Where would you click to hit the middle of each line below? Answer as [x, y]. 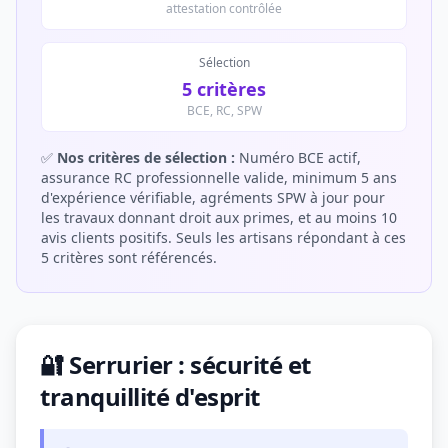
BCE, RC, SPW [224, 110]
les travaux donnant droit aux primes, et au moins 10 [219, 217]
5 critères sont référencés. [129, 257]
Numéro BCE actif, [298, 157]
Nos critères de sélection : [146, 157]
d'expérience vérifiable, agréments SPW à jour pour [213, 197]
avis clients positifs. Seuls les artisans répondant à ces [223, 237]
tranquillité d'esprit [150, 396]
